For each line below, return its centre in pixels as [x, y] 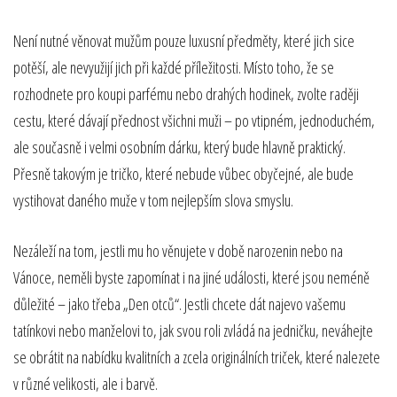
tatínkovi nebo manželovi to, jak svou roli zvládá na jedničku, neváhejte [193, 330]
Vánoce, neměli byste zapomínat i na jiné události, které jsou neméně [191, 277]
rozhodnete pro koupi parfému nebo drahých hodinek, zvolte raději [186, 93]
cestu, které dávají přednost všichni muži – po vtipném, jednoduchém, [194, 120]
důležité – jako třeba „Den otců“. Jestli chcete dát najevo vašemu [179, 304]
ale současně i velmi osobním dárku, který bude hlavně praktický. [179, 147]
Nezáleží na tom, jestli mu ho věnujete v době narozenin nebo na [178, 250]
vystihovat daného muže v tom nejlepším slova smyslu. [153, 200]
